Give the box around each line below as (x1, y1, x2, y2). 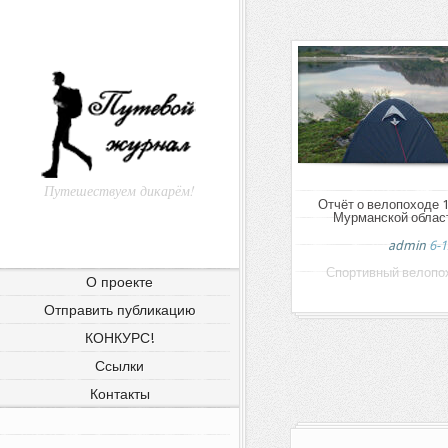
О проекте (86, 274, 153, 290)
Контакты (89, 386, 150, 402)
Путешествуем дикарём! (44, 181, 195, 200)
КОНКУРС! (85, 330, 154, 346)
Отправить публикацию (43, 302, 196, 318)
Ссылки (95, 358, 144, 374)
